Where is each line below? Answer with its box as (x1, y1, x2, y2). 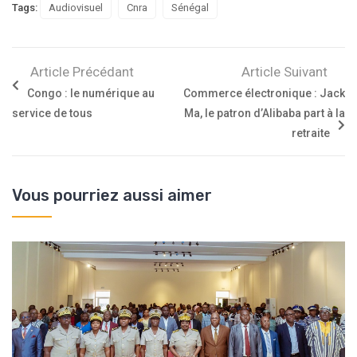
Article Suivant (241, 64, 328, 80)
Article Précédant (30, 64, 134, 80)
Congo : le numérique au (27, 87, 155, 100)
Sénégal (171, 2, 209, 14)
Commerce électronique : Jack (183, 87, 345, 100)
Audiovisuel (49, 2, 103, 14)
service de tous (12, 107, 92, 120)
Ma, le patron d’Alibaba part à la (184, 107, 345, 120)
